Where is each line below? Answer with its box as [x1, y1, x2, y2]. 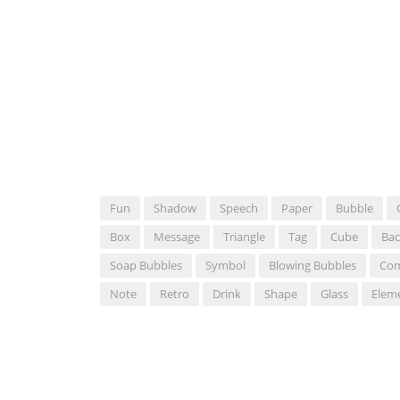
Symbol [205, 257, 246, 274]
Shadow [154, 200, 196, 217]
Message [154, 229, 200, 246]
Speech [220, 200, 258, 217]
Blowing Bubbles [269, 257, 356, 274]
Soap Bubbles [110, 257, 182, 274]
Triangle [223, 229, 265, 246]
